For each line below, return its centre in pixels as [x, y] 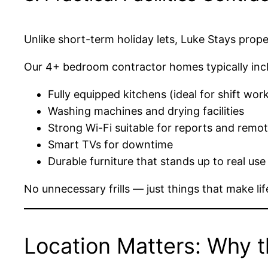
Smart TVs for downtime [110, 144]
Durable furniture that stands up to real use [157, 161]
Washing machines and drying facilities [146, 111]
